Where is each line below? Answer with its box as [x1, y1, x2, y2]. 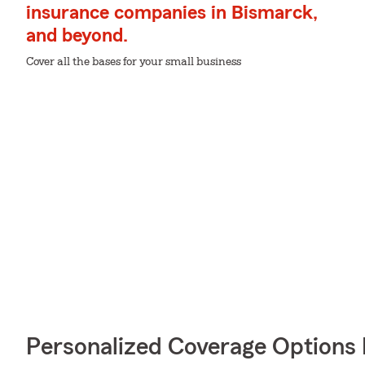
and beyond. [26, 26, 128, 46]
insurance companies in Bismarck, [26, 3, 318, 23]
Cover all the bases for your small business [26, 56, 241, 68]
